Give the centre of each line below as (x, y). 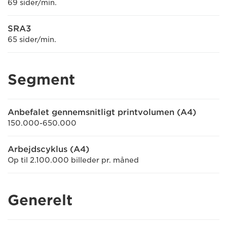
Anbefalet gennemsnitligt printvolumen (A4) (102, 112)
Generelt (40, 200)
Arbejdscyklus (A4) (48, 149)
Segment (41, 80)
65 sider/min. (32, 40)
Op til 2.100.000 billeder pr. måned (73, 160)
